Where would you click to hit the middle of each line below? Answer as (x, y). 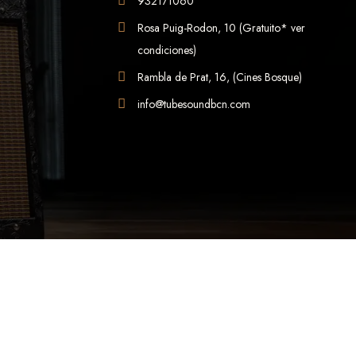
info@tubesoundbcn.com (194, 104)
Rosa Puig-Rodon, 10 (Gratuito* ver (222, 27)
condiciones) (167, 50)
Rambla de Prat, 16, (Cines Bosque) (220, 77)
